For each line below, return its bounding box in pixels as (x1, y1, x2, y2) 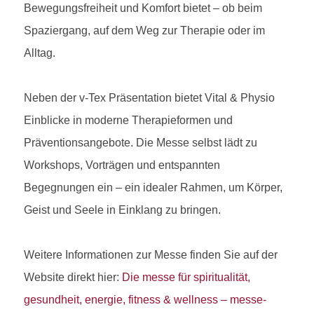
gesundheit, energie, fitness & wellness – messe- (24, 293, 266, 306)
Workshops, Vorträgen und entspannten (24, 158, 220, 171)
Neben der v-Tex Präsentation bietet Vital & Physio (24, 91, 275, 104)
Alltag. (24, 46, 55, 59)
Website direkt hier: (24, 271, 122, 283)
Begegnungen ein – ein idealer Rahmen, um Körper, (24, 181, 282, 193)
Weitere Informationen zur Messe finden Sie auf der (24, 248, 278, 261)
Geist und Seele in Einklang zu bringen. (24, 203, 221, 216)
